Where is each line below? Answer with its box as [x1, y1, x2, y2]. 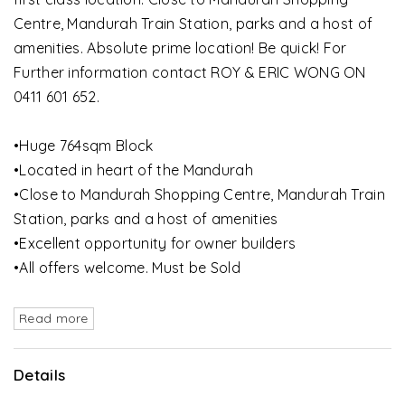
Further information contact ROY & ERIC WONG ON [14, 63, 366, 81]
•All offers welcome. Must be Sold [14, 259, 240, 277]
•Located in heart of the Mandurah [14, 161, 253, 179]
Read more [19, 310, 89, 326]
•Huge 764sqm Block [14, 137, 154, 155]
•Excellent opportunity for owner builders [14, 234, 297, 252]
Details [14, 365, 66, 384]
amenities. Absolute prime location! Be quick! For [14, 39, 347, 57]
